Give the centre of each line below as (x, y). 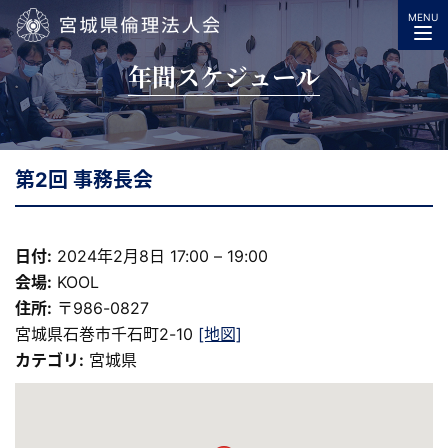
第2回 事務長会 (84, 180)
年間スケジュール (224, 75)
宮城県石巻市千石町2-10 (106, 334)
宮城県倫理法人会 (79, 63)
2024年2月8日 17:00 (133, 256)
